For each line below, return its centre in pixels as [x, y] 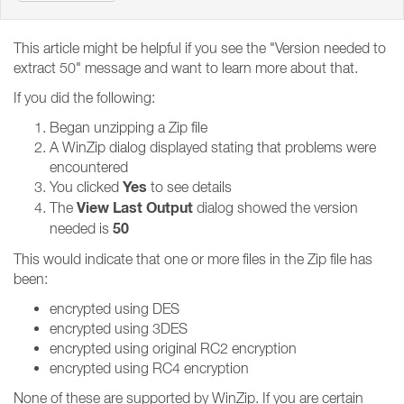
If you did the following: [84, 97]
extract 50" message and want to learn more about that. [186, 68]
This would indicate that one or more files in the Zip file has [193, 259]
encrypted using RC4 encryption [149, 368]
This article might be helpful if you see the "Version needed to [200, 48]
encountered [89, 167]
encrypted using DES [115, 308]
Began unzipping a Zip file [129, 127]
